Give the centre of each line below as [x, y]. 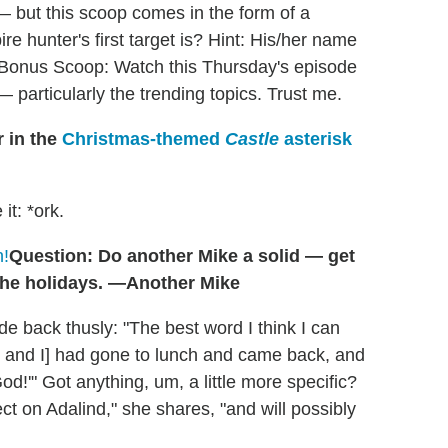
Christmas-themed [143, 139]
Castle [252, 139]
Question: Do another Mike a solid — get [182, 256]
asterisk [315, 139]
